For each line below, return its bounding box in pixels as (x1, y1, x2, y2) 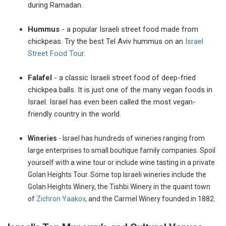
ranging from (163, 134, 205, 142)
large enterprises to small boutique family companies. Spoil (28, 146, 215, 154)
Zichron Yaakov (36, 194, 85, 203)
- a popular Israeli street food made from (60, 24, 198, 34)
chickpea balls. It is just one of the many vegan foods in (28, 85, 212, 94)
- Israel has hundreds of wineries (57, 134, 161, 142)
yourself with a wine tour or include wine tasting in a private (28, 158, 215, 166)
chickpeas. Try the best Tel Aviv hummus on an (28, 36, 185, 46)
